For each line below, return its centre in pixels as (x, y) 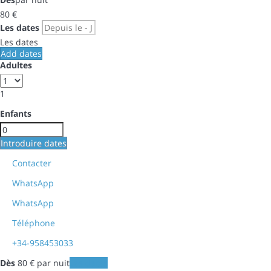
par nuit (52, 263)
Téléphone (34, 223)
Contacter (32, 163)
